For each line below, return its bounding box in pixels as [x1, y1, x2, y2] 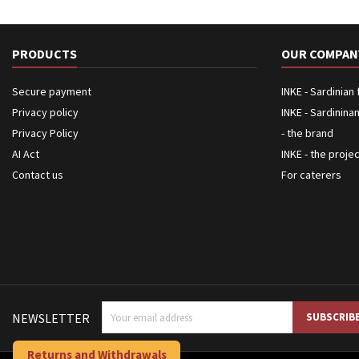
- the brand [281, 126, 333, 140]
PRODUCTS [12, 46, 77, 62]
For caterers [281, 167, 341, 182]
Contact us [12, 167, 63, 182]
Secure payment [12, 84, 91, 99]
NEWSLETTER [12, 310, 90, 326]
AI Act [12, 147, 39, 161]
